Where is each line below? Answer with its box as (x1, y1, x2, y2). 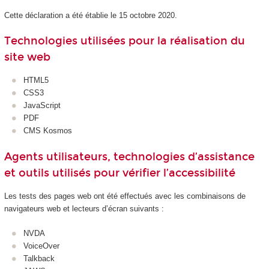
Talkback (23, 253, 55, 263)
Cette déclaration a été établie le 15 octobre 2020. (4, 10, 177, 20)
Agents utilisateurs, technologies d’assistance (4, 150, 255, 163)
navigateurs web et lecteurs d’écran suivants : (4, 204, 164, 214)
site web (4, 50, 50, 64)
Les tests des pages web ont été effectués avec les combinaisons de (4, 192, 246, 201)
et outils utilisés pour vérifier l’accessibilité (4, 166, 235, 180)
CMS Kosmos (23, 126, 72, 136)
